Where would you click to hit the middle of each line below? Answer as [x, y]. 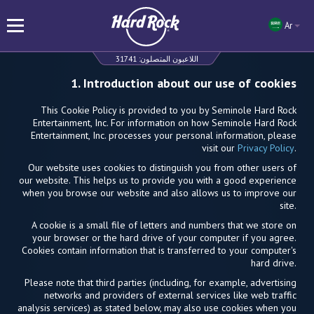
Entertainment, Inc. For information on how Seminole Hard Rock [165, 123]
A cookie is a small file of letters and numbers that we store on [164, 225]
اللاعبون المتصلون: [167, 59]
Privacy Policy [266, 148]
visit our [220, 148]
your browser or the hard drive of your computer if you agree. [164, 238]
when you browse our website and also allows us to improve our [159, 193]
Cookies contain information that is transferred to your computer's [159, 250]
